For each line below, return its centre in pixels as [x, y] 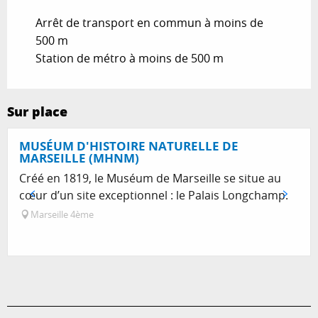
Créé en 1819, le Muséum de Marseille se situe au [150, 179]
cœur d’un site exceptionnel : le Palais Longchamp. [154, 196]
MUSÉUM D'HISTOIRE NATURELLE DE [129, 146]
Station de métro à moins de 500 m [130, 59]
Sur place [37, 112]
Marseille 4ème [62, 215]
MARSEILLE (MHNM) [79, 158]
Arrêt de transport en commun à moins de [149, 23]
